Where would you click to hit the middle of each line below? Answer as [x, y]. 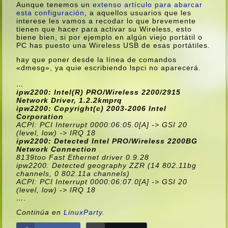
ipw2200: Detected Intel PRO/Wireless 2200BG [107, 141]
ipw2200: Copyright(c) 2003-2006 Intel [92, 108]
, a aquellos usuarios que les [138, 12]
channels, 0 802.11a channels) [73, 173]
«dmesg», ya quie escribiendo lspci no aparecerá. [109, 67]
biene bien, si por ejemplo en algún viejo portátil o [110, 37]
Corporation [40, 116]
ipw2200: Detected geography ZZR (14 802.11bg [107, 165]
